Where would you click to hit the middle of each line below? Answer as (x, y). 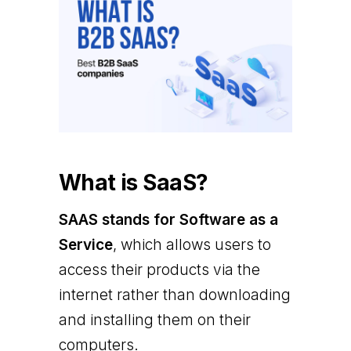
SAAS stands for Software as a (168, 219)
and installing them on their (154, 320)
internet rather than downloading (174, 295)
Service (85, 244)
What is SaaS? (133, 182)
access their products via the (159, 270)
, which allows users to (192, 244)
